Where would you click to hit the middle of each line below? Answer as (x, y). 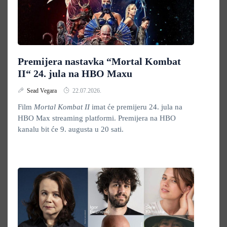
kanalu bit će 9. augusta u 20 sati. (71, 129)
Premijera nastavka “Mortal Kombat (99, 61)
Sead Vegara (43, 91)
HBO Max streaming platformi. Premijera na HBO (97, 118)
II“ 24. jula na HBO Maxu (75, 73)
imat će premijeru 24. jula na (136, 107)
